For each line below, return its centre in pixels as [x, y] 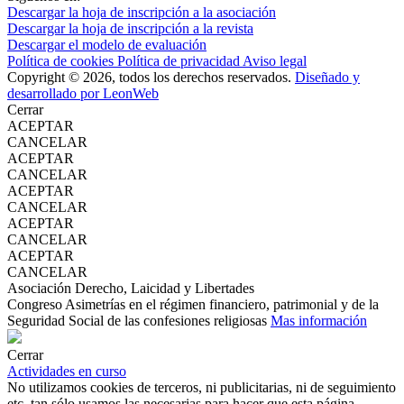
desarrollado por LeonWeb [83, 93]
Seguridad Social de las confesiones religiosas [139, 320]
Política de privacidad [180, 60]
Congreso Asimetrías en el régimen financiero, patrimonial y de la [193, 304]
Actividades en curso [67, 371]
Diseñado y [327, 77]
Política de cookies [62, 60]
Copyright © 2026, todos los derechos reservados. [151, 77]
